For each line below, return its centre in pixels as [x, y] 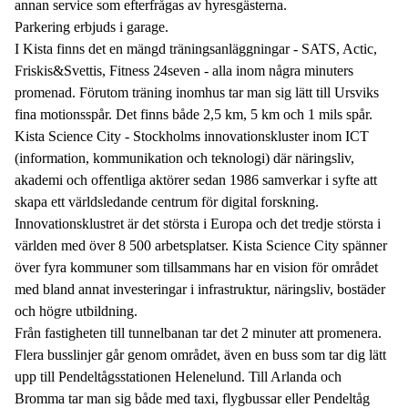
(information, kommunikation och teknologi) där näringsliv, [184, 158]
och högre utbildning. [76, 311]
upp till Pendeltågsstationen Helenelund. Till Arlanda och [178, 376]
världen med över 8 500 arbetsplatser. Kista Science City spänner [201, 245]
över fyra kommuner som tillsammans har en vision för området [196, 267]
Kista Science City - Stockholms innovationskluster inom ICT [192, 136]
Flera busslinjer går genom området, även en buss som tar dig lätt [200, 354]
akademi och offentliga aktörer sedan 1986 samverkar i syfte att [196, 179]
